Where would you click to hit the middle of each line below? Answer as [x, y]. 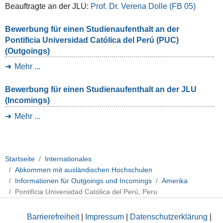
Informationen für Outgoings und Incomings [83, 181]
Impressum [105, 217]
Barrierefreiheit [53, 217]
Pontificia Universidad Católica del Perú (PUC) [92, 40]
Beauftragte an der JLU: [48, 6]
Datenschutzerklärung [169, 217]
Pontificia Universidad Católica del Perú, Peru [86, 192]
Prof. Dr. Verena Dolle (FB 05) [143, 6]
